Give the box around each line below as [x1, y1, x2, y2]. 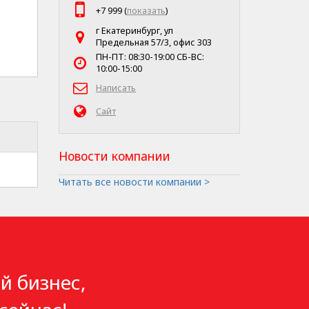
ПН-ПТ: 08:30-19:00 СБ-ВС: [96, 51, 204, 63]
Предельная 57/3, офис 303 [96, 37, 212, 48]
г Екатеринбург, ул [96, 25, 173, 37]
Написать [96, 81, 136, 94]
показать [127, 5, 166, 17]
